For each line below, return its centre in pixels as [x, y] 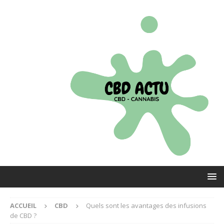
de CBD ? [23, 215]
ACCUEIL [23, 205]
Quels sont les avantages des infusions [146, 205]
